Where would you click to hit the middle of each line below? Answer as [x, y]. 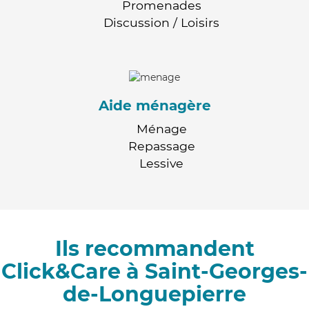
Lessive [161, 163]
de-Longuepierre [154, 294]
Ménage [161, 128]
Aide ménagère [154, 105]
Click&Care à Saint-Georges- [154, 271]
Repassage [161, 146]
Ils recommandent [154, 248]
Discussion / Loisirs [161, 23]
